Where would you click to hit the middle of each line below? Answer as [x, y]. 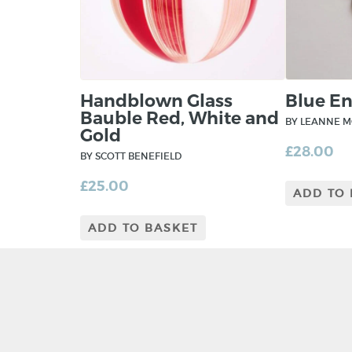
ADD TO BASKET [143, 228]
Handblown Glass [156, 101]
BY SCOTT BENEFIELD [131, 156]
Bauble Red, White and [180, 119]
